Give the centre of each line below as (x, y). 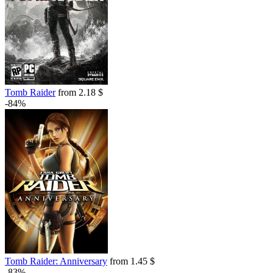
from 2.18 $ (79, 93)
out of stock (27, 8)
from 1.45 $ (131, 261)
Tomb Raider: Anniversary (56, 261)
